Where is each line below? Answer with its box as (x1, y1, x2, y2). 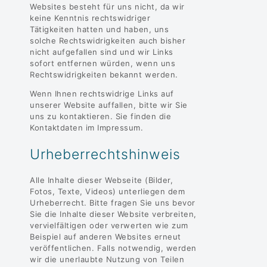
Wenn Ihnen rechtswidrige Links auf (30, 89, 174, 99)
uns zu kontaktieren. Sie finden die (30, 111, 172, 122)
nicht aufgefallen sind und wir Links (30, 47, 173, 57)
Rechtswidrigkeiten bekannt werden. (30, 70, 178, 80)
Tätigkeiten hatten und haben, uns (30, 24, 169, 35)
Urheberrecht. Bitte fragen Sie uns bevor (30, 197, 195, 207)
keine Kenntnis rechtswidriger (30, 13, 151, 23)
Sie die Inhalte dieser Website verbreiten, (30, 209, 197, 219)
